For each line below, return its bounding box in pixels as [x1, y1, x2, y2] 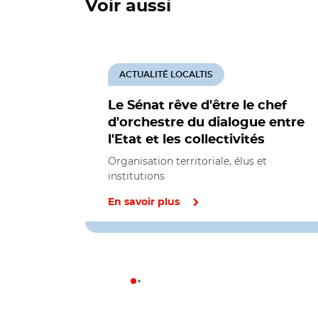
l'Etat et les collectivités [108, 133, 265, 146]
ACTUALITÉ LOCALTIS [119, 70, 213, 79]
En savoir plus [108, 197, 180, 207]
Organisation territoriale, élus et [108, 155, 267, 168]
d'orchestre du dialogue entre [108, 116, 305, 129]
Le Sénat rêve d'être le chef [108, 99, 287, 112]
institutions [108, 170, 165, 182]
